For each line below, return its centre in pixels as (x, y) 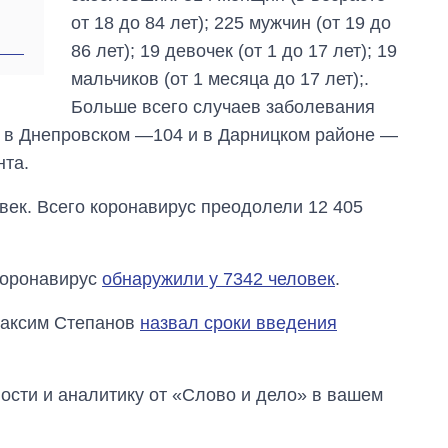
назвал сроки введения (238, 323)
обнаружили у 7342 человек (218, 279)
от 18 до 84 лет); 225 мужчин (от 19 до (231, 23)
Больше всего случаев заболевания (223, 107)
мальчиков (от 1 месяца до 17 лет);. (220, 79)
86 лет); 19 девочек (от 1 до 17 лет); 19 (234, 51)
